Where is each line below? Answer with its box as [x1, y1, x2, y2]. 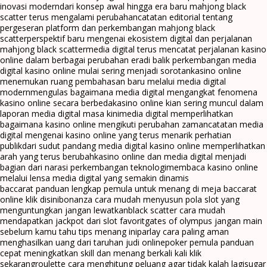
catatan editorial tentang [138, 11, 232, 23]
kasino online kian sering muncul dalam [113, 97, 263, 109]
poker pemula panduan [165, 237, 254, 249]
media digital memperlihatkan [119, 108, 233, 120]
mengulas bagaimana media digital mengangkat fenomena [30, 86, 257, 98]
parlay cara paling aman [137, 226, 229, 238]
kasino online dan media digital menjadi [94, 151, 246, 163]
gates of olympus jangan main [145, 215, 262, 227]
